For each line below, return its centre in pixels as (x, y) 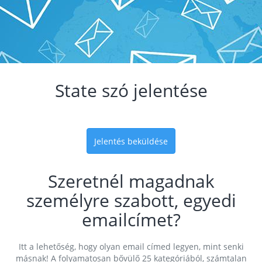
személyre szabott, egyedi (131, 200)
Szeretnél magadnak (131, 181)
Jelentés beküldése (131, 141)
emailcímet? (131, 220)
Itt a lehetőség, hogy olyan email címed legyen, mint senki (131, 247)
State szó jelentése (131, 90)
